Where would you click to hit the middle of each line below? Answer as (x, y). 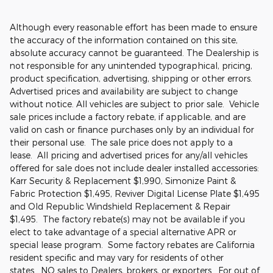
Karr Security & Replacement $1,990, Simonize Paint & (123, 181)
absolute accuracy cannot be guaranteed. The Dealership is (134, 53)
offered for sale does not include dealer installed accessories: (134, 168)
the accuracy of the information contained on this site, (124, 40)
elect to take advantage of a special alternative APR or (123, 232)
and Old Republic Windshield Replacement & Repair (120, 207)
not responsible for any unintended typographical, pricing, (131, 66)
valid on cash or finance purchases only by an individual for (132, 130)
